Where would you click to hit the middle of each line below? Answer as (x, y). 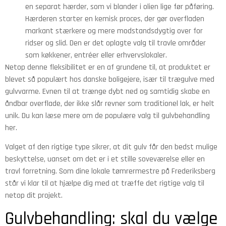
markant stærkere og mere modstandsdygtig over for (114, 31)
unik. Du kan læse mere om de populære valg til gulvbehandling (107, 116)
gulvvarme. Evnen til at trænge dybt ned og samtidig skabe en (107, 92)
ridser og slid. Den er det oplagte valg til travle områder (116, 43)
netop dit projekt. (34, 196)
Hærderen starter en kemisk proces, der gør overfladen (115, 19)
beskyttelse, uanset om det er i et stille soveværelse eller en (105, 159)
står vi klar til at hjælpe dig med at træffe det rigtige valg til (105, 184)
